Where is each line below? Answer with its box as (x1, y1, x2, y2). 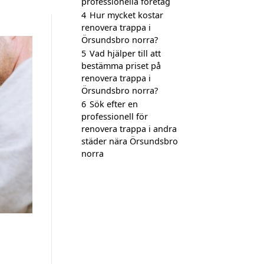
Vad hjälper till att (90, 48, 161, 59)
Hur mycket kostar (90, 9, 163, 21)
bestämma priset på (81, 60, 161, 71)
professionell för (81, 111, 148, 122)
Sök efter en (90, 98, 138, 110)
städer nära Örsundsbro (81, 136, 178, 147)
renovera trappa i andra (81, 123, 177, 134)
